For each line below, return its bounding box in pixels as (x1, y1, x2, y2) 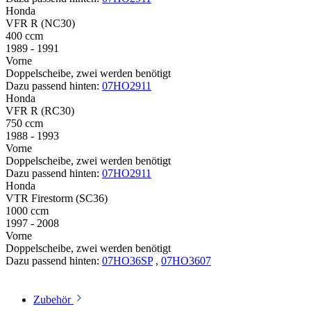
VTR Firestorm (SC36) (6, 192, 108, 204)
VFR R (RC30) (6, 104, 74, 117)
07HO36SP (102, 254, 153, 267)
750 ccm (6, 117, 43, 129)
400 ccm (6, 29, 43, 42)
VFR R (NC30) (6, 17, 75, 29)
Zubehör (33, 293, 74, 305)
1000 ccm (6, 204, 49, 217)
